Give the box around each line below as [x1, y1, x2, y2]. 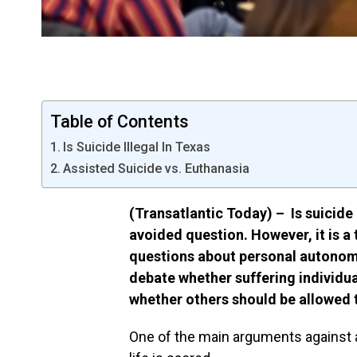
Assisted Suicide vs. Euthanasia [63, 161, 250, 177]
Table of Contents [50, 112, 189, 132]
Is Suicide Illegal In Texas [63, 139, 211, 155]
